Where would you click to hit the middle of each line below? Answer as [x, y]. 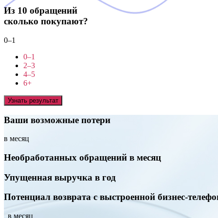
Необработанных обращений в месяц [82, 157]
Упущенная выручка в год [60, 177]
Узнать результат [33, 100]
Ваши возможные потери [57, 120]
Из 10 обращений [41, 11]
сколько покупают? [46, 21]
